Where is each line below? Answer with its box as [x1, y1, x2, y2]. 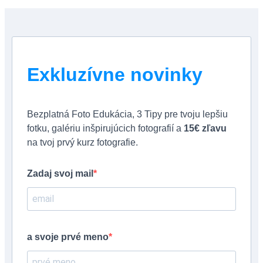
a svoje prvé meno [27, 231, 109, 242]
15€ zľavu [184, 123, 227, 133]
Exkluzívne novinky [27, 63, 203, 85]
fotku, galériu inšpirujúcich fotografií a [27, 123, 184, 133]
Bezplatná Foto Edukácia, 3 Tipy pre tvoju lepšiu [27, 109, 228, 119]
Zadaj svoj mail [27, 168, 93, 178]
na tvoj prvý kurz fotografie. [27, 137, 138, 147]
